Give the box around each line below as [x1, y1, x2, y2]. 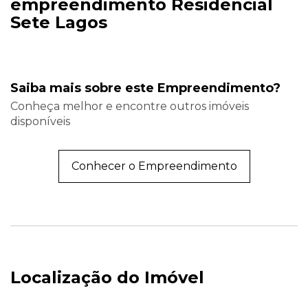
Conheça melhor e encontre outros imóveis [10, 99, 249, 113]
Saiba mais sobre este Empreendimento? [10, 80, 280, 96]
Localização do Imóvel [10, 267, 204, 287]
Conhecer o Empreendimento [71, 159, 237, 173]
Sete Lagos [10, 12, 107, 32]
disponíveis [10, 114, 70, 128]
